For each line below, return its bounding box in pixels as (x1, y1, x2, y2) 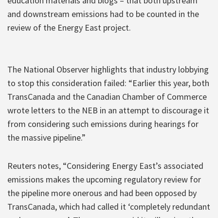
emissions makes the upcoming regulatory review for (7, 173, 201, 185)
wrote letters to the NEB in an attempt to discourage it (7, 104, 209, 116)
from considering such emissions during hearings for (7, 118, 199, 129)
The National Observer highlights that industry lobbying (7, 63, 209, 75)
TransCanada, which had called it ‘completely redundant (7, 200, 210, 212)
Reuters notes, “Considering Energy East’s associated (7, 160, 203, 171)
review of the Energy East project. (7, 21, 131, 33)
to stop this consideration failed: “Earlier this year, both (7, 77, 209, 89)
